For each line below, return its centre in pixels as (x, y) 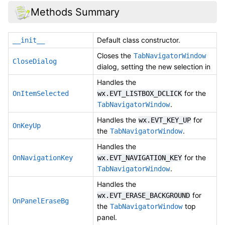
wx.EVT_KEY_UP (165, 120)
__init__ (29, 40)
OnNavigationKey (43, 158)
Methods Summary (75, 12)
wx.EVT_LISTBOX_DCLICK (140, 94)
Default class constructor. (139, 40)
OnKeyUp (27, 126)
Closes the (115, 56)
